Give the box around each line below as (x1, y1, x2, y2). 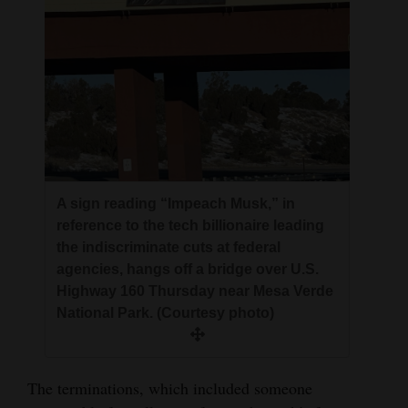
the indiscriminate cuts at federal (56, 240, 281, 256)
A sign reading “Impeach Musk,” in (56, 196, 296, 212)
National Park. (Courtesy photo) (56, 305, 275, 321)
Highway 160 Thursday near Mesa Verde (56, 283, 334, 300)
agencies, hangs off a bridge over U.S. (56, 261, 320, 278)
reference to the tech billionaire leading (56, 218, 325, 234)
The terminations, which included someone (27, 377, 312, 400)
